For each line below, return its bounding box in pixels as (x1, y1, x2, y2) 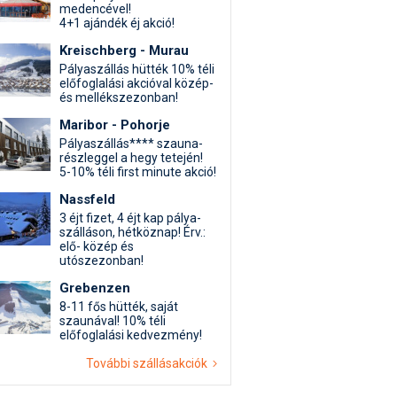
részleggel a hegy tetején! (59, 151, 203, 165)
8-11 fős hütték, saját (59, 300, 178, 314)
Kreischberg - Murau (59, 43, 189, 58)
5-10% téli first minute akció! (59, 165, 216, 179)
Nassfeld (59, 191, 115, 207)
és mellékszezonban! (59, 90, 178, 105)
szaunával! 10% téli (59, 314, 166, 328)
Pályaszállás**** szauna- (59, 136, 203, 151)
